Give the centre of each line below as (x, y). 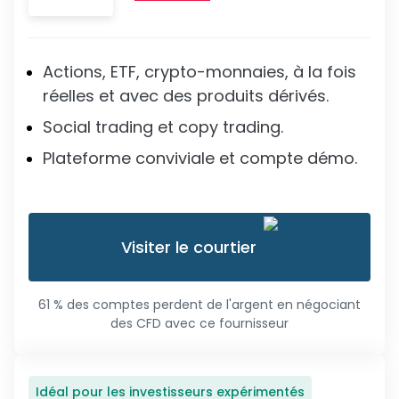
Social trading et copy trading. (163, 127)
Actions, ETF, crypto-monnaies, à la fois (199, 72)
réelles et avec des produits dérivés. (186, 96)
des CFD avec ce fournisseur (199, 323)
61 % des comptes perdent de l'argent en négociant (199, 305)
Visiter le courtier (189, 247)
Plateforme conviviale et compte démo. (200, 158)
